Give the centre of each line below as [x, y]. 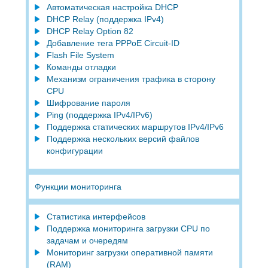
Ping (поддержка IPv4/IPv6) [99, 115]
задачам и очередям [87, 240]
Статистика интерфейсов [96, 216]
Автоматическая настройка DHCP [112, 7]
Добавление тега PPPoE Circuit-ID [113, 43]
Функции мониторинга [78, 186]
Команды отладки [81, 67]
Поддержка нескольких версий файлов [123, 138]
